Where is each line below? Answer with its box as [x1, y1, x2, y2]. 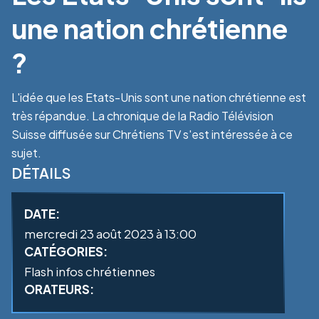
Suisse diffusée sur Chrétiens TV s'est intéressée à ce [11, 127, 293, 142]
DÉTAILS [11, 164, 70, 182]
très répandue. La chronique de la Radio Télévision [11, 108, 273, 123]
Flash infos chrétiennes [24, 263, 155, 279]
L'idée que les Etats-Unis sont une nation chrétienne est [11, 90, 306, 105]
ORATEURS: [24, 281, 94, 297]
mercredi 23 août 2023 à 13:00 [24, 226, 197, 241]
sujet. [11, 145, 41, 160]
